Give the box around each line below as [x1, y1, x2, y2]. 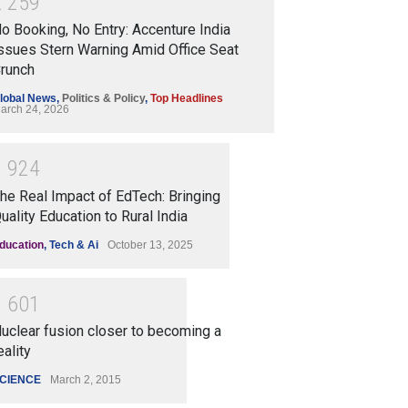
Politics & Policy [62, 92, 145, 106]
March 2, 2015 [50, 373, 121, 387]
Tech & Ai [49, 238, 98, 251]
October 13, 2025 [107, 238, 193, 251]
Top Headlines [150, 92, 223, 106]
